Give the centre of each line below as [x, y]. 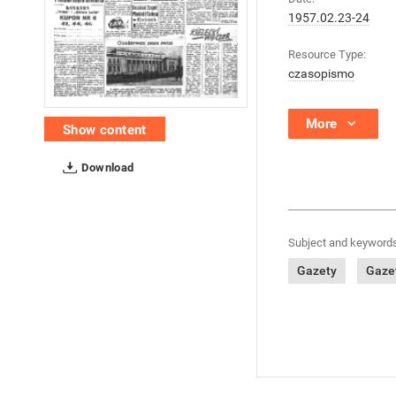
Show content [105, 129]
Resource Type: [327, 54]
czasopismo [321, 73]
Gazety [317, 270]
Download [107, 167]
